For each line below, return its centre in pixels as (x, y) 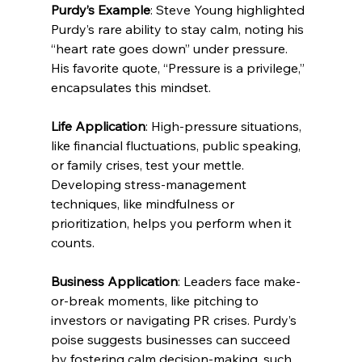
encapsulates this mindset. (130, 88)
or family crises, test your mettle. (149, 165)
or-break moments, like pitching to (156, 301)
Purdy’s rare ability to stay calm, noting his (179, 29)
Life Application (98, 126)
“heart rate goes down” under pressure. (170, 49)
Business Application (114, 282)
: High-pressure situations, (225, 126)
